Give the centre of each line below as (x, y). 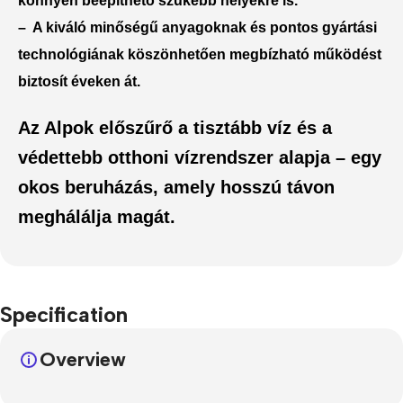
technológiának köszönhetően (124, 54)
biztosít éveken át (77, 81)
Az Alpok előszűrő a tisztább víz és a (175, 127)
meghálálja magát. (97, 216)
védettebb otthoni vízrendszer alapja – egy (200, 157)
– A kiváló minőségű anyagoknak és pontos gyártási (197, 27)
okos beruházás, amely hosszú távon (176, 187)
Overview (83, 359)
